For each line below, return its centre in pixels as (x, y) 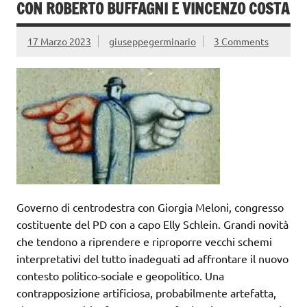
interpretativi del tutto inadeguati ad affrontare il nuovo (152, 258)
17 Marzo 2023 (59, 41)
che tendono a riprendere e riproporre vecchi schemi (144, 241)
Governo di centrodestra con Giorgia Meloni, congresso (150, 207)
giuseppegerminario (152, 41)
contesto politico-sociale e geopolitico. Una (120, 275)
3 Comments (242, 41)
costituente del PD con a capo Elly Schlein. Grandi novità (152, 224)
